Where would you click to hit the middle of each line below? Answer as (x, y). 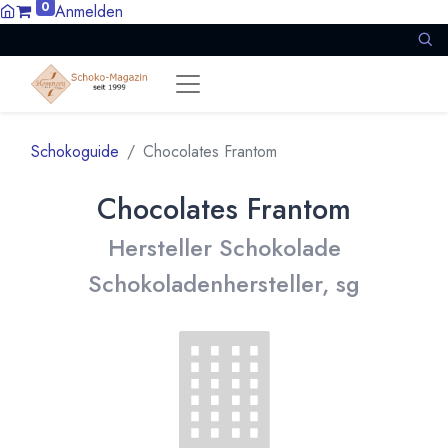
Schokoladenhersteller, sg (224, 284)
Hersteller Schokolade (224, 248)
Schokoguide (75, 151)
